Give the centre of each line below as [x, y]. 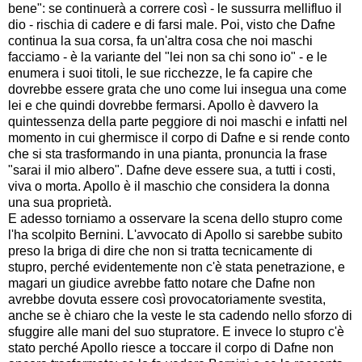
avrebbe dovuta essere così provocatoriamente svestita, [167, 299]
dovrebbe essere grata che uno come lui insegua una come [177, 89]
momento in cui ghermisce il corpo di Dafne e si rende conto [179, 137]
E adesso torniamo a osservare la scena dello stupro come [175, 218]
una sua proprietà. [60, 202]
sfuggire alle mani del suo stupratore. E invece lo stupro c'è [176, 331]
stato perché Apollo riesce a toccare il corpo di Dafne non [171, 347]
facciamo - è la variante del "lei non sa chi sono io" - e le [168, 57]
